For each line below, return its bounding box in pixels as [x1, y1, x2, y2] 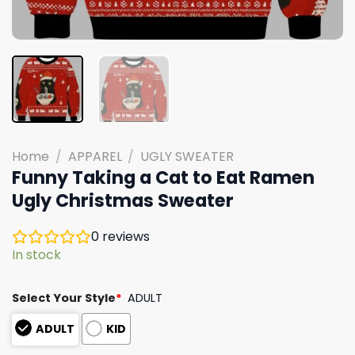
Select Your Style [12, 289, 116, 306]
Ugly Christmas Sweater [12, 187, 234, 213]
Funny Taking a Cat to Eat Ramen [12, 164, 315, 190]
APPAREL [67, 147, 122, 166]
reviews [99, 227, 150, 246]
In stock [12, 245, 61, 264]
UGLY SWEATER [140, 147, 235, 166]
